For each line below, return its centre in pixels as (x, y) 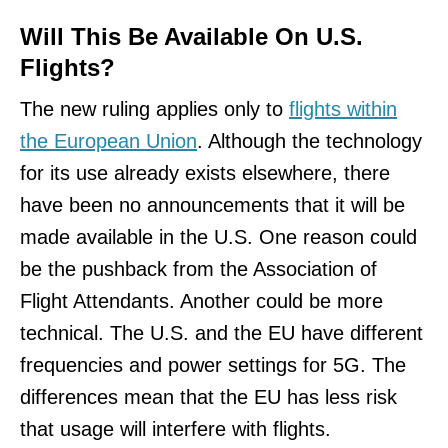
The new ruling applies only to (154, 109)
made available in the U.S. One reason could (218, 237)
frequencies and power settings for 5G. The (213, 365)
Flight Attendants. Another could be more (201, 301)
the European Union (108, 141)
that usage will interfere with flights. (181, 429)
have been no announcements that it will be (212, 205)
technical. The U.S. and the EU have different (221, 333)
